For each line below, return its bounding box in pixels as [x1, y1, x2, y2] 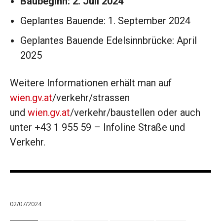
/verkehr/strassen [52, 92, 130, 104]
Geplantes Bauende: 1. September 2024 [20, 15, 190, 27]
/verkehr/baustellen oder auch [70, 107, 200, 119]
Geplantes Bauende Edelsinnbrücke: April [20, 35, 197, 47]
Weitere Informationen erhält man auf [10, 77, 172, 89]
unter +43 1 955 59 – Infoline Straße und [10, 121, 185, 134]
